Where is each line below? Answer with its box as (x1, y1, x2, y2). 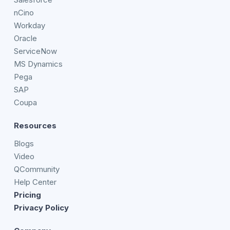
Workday (13, 21, 45, 31)
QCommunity (13, 164, 60, 175)
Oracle (13, 33, 37, 44)
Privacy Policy (13, 203, 69, 213)
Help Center (13, 177, 56, 187)
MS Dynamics (13, 59, 63, 69)
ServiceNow (13, 46, 57, 56)
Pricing (13, 190, 41, 200)
